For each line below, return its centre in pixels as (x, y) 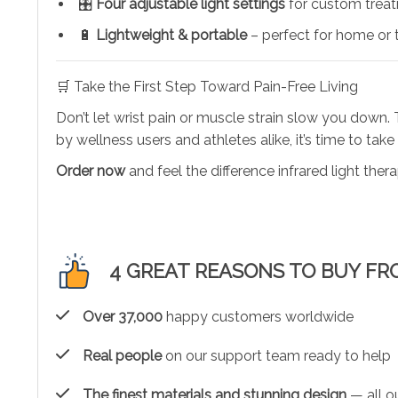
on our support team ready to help (276, 355)
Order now (91, 171)
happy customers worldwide (258, 316)
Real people (122, 355)
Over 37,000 (123, 316)
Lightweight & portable (171, 35)
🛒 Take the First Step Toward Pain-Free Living (207, 86)
